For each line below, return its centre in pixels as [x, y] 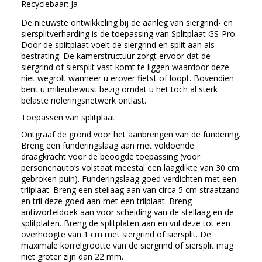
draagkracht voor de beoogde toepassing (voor [111, 157]
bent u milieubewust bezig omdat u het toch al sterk [119, 89]
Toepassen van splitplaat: [69, 118]
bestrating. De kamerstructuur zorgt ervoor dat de [116, 56]
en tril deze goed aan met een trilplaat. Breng [106, 201]
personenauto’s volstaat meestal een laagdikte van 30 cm [130, 168]
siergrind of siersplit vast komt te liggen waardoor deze [125, 67]
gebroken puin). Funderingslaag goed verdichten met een [129, 179]
